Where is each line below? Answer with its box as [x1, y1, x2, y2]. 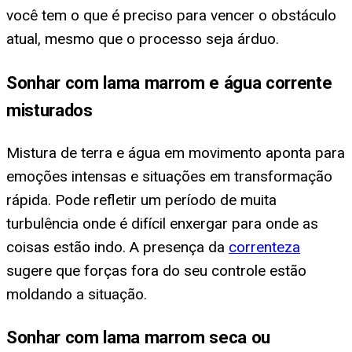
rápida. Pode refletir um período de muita [6, 190, 277, 209]
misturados [6, 99, 93, 120]
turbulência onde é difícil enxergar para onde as [6, 214, 318, 233]
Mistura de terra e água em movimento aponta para [6, 143, 345, 162]
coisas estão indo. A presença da [6, 237, 229, 256]
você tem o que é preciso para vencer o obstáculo [6, 6, 336, 25]
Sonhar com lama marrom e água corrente [6, 71, 332, 93]
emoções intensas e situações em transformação [6, 167, 332, 185]
